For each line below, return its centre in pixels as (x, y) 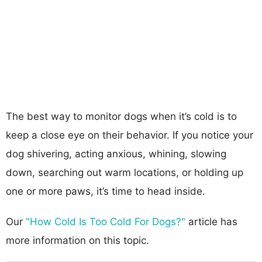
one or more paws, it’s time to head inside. (106, 191)
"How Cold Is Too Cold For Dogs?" (106, 221)
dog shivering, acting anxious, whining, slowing (116, 154)
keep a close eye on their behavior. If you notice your (130, 135)
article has (211, 221)
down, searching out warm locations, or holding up (125, 172)
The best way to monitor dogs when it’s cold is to (121, 116)
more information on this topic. (77, 240)
